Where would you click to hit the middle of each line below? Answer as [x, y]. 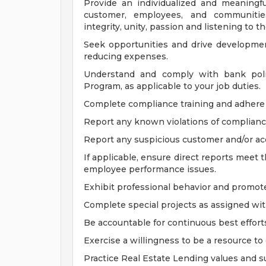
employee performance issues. [150, 169]
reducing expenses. [126, 56]
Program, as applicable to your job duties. [172, 86]
